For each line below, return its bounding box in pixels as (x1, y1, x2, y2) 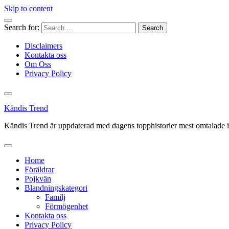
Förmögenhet (45, 202, 88, 211)
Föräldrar (25, 165, 54, 174)
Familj (45, 193, 65, 201)
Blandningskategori (25, 184, 87, 192)
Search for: (4, 23, 39, 32)
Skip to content (4, 4, 53, 13)
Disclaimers (25, 41, 62, 50)
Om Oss (25, 60, 51, 68)
